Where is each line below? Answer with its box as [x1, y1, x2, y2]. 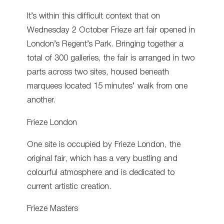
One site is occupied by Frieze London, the [27, 140, 180, 148]
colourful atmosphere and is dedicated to [27, 168, 174, 176]
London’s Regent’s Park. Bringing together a [27, 40, 183, 48]
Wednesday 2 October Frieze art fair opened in [27, 26, 195, 34]
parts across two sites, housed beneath [27, 68, 169, 76]
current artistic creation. [27, 182, 111, 190]
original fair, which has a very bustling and [27, 154, 177, 162]
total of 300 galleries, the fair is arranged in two [27, 54, 194, 62]
